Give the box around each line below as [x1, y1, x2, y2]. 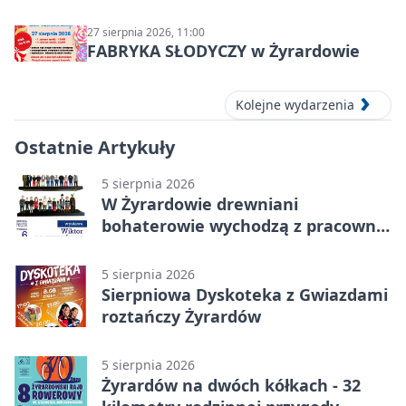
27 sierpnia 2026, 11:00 [87, 24, 205, 40]
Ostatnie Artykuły [14, 135, 175, 160]
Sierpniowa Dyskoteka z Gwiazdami [101, 284, 388, 306]
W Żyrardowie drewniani [101, 193, 298, 216]
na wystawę [101, 237, 198, 259]
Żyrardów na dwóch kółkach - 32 [101, 374, 361, 397]
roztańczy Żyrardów [101, 305, 261, 328]
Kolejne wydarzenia [236, 96, 354, 114]
